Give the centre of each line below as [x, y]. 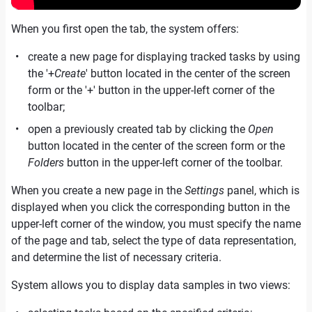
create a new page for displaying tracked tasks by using [164, 57]
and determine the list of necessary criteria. [116, 257]
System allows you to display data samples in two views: [151, 285]
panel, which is [262, 190]
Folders [46, 163]
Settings [204, 190]
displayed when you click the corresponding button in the [150, 207]
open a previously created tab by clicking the [138, 129]
